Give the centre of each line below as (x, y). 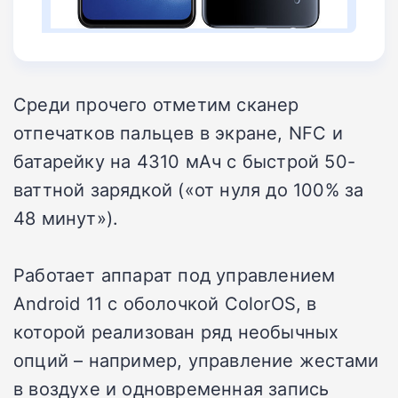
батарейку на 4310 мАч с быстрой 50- (185, 160)
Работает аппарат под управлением (175, 274)
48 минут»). (66, 217)
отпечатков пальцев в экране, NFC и (178, 132)
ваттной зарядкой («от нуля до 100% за (189, 189)
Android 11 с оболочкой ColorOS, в (165, 302)
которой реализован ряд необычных (176, 331)
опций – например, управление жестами (196, 359)
